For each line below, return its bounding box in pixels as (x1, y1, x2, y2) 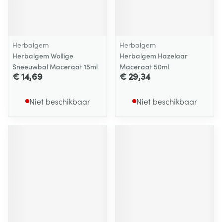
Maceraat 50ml (119, 61, 169, 71)
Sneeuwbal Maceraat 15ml (12, 61, 98, 71)
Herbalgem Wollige (12, 51, 73, 60)
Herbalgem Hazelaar (119, 51, 188, 60)
